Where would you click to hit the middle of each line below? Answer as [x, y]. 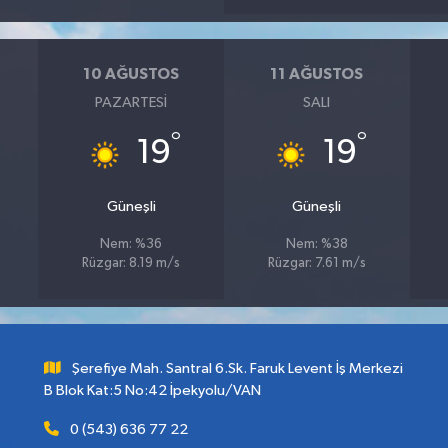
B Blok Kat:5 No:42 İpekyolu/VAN [152, 391]
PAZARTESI [131, 103]
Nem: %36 [131, 245]
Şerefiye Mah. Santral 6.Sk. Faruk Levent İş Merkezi [238, 369]
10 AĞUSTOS [131, 73]
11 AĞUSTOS [317, 73]
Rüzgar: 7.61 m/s [316, 264]
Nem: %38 [316, 245]
